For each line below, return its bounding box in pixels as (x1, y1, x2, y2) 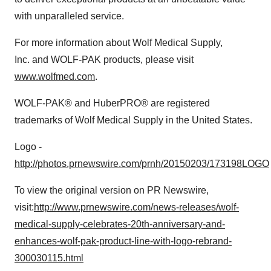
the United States (176, 114, 250, 125)
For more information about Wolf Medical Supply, (15, 37, 223, 48)
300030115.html (15, 252, 83, 263)
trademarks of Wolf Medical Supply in (15, 114, 176, 125)
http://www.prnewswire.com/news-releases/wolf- (34, 201, 239, 212)
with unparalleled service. (15, 10, 124, 21)
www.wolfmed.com (15, 71, 95, 82)
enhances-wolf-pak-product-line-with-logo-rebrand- (15, 235, 232, 246)
